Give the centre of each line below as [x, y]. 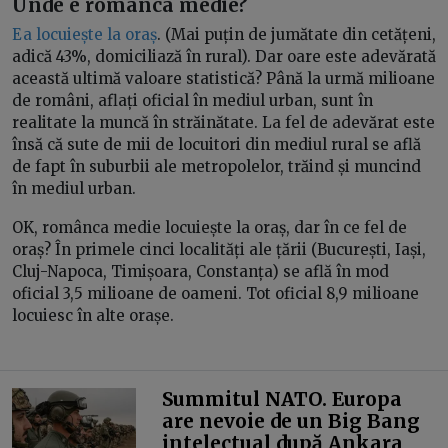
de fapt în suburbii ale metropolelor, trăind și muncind [216, 167]
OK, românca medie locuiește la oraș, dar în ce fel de [209, 228]
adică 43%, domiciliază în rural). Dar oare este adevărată [224, 57]
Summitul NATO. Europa [281, 398]
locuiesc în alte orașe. [93, 316]
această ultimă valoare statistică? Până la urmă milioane [223, 79]
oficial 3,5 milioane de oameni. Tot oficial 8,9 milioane [215, 294]
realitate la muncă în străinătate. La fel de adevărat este [223, 123]
